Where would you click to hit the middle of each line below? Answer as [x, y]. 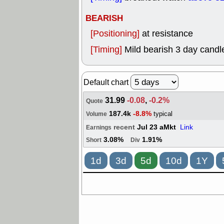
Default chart [107, 82]
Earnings [99, 128]
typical [163, 114]
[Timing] [107, 49]
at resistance [167, 33]
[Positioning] [116, 33]
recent [125, 127]
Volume [96, 114]
